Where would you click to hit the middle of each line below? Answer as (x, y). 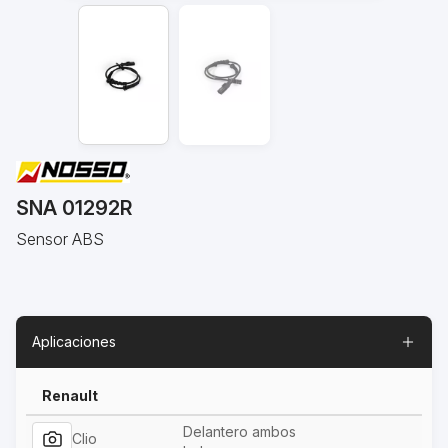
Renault (70, 395)
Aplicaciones (74, 341)
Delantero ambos (239, 431)
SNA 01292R (74, 208)
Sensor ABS (60, 239)
